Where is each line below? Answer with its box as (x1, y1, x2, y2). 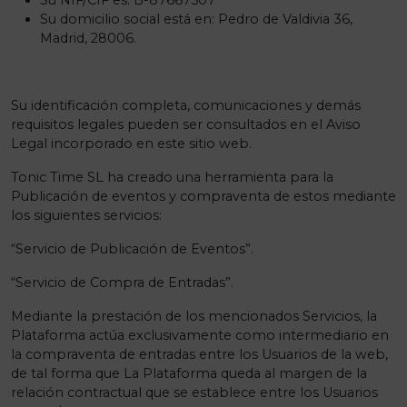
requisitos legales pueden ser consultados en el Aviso (11, 116, 361, 133)
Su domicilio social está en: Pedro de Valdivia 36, (40, 11, 352, 27)
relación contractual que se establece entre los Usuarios (11, 384, 378, 401)
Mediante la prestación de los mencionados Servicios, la (11, 308, 377, 324)
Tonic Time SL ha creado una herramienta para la (11, 169, 333, 185)
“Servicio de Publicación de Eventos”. (11, 241, 253, 257)
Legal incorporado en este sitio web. (11, 135, 252, 152)
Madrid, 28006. (40, 30, 136, 46)
